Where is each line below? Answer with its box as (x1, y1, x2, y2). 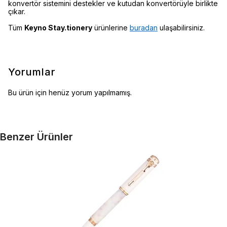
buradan (130, 23, 158, 32)
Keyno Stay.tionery (24, 23, 92, 32)
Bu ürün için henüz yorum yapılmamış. (8, 88, 132, 97)
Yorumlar (8, 66, 56, 78)
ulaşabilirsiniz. (158, 23, 205, 32)
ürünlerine (92, 23, 130, 32)
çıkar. (8, 7, 25, 16)
